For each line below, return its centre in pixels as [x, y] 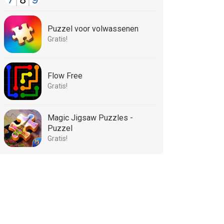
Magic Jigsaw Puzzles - [90, 118]
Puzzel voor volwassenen [93, 29]
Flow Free [65, 76]
